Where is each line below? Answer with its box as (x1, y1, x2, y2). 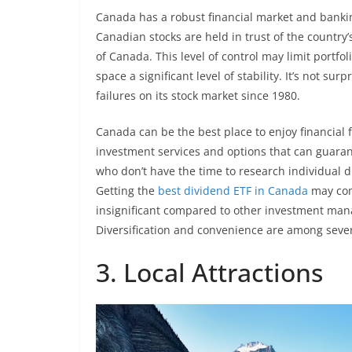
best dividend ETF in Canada (158, 183, 308, 198)
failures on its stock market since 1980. (96, 88, 300, 103)
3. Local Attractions (96, 255, 323, 289)
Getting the (96, 183, 158, 198)
